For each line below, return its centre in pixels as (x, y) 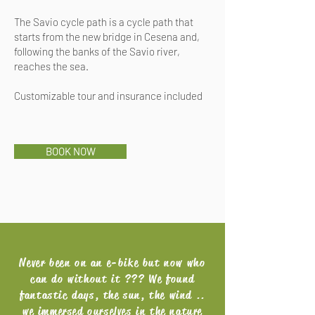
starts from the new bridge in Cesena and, (107, 37)
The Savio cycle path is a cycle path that (104, 22)
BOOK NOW (70, 151)
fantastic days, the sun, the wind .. (112, 295)
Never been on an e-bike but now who (112, 263)
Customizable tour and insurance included (108, 96)
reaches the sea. (51, 66)
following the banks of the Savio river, (97, 51)
